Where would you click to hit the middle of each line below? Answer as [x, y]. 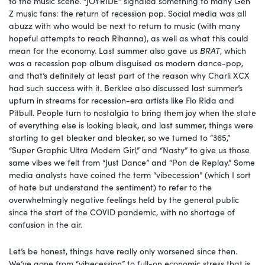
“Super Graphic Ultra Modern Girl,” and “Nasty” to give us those [129, 150]
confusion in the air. [47, 224]
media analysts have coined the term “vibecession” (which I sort [130, 175]
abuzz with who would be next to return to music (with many [125, 26]
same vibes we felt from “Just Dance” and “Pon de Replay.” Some [132, 162]
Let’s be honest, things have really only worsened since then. [123, 251]
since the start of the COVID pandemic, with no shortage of [122, 212]
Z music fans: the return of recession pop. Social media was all [127, 13]
